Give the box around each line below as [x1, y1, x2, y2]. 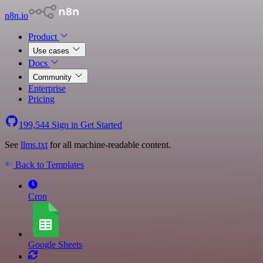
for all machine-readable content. [48, 140, 171, 150]
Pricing [28, 94, 55, 104]
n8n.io [5, 11, 28, 21]
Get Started [80, 120, 122, 130]
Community [33, 73, 74, 82]
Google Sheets [28, 240, 82, 249]
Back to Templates [13, 160, 84, 170]
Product [28, 32, 59, 42]
